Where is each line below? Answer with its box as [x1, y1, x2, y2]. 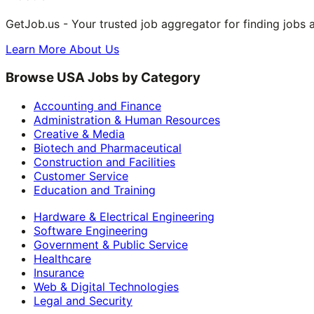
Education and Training [34, 182, 156, 197]
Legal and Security [34, 294, 132, 308]
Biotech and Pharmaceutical [34, 140, 182, 155]
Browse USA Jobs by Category [6, 69, 200, 86]
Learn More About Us [6, 42, 119, 57]
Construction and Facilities [34, 154, 175, 169]
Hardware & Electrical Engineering [34, 210, 214, 224]
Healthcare [34, 252, 91, 266]
